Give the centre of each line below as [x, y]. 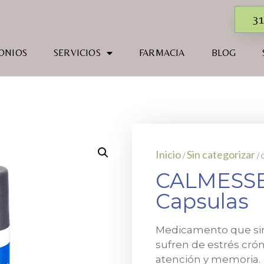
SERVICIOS [77, 53]
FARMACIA [162, 53]
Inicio [168, 154]
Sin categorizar [221, 154]
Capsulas [202, 201]
